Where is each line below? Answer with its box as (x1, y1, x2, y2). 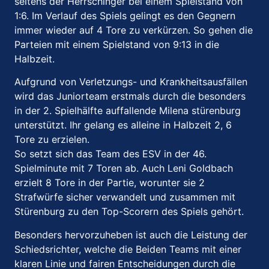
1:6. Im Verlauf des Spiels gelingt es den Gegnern (14, 9, 235, 22)
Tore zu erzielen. (14, 133, 92, 146)
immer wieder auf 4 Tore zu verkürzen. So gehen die (14, 23, 253, 36)
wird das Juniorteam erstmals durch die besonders (14, 90, 246, 103)
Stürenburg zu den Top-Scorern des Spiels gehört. (14, 205, 244, 218)
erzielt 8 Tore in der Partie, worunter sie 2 (14, 177, 205, 189)
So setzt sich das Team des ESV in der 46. (14, 148, 207, 160)
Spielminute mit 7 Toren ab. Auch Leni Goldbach (14, 162, 233, 175)
